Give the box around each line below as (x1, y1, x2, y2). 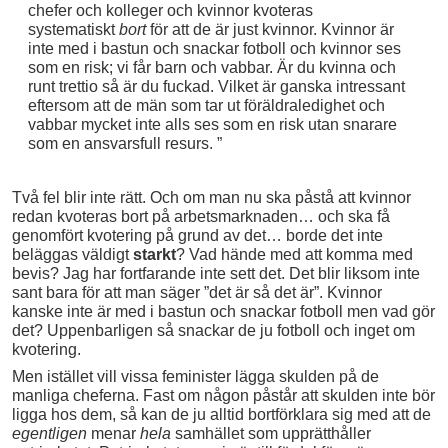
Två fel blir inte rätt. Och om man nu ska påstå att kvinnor (12, 189, 411, 206)
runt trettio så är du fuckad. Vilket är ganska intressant (27, 78, 405, 96)
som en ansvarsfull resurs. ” (27, 135, 222, 153)
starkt (129, 246, 176, 263)
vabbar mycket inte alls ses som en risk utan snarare (27, 116, 397, 134)
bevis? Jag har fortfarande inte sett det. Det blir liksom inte (12, 265, 420, 282)
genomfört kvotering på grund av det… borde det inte (12, 227, 383, 244)
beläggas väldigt (12, 246, 129, 263)
